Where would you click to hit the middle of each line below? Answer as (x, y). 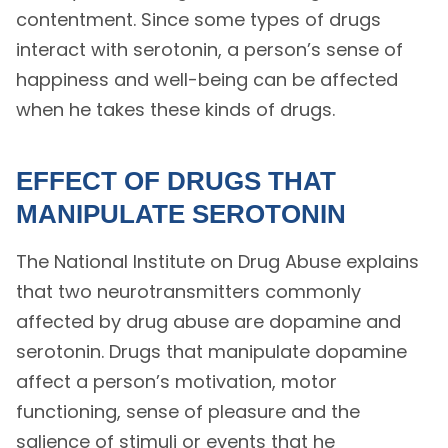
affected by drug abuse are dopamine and (208, 322)
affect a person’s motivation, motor (176, 382)
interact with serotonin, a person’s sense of (209, 50)
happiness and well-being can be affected (206, 80)
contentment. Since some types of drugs (198, 20)
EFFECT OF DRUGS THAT (175, 181)
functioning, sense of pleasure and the (187, 412)
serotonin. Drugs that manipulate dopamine (211, 352)
